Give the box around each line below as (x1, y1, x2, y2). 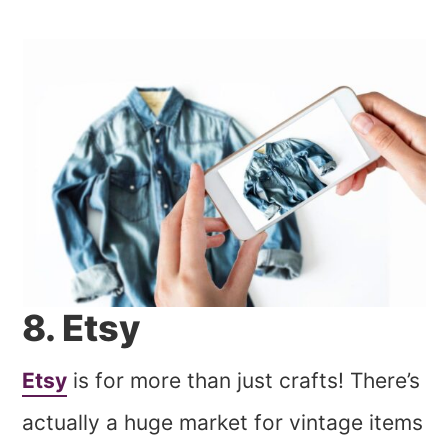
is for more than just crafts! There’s (67, 367, 421, 393)
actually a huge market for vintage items (22, 409, 424, 435)
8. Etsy (22, 305, 141, 350)
